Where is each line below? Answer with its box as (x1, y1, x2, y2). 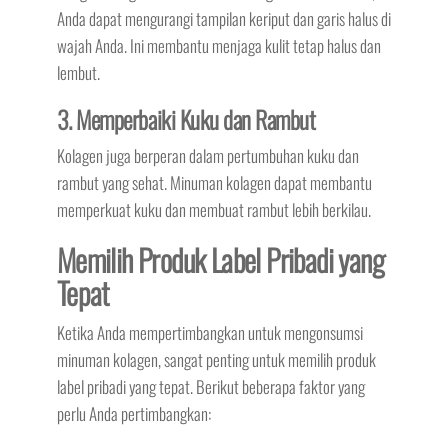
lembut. (56, 60, 100, 86)
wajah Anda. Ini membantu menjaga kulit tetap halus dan (56, 33, 381, 59)
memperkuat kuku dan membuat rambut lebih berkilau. (56, 197, 371, 223)
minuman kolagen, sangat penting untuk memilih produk (56, 347, 376, 373)
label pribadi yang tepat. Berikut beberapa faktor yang (56, 374, 365, 400)
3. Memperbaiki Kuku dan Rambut (56, 101, 316, 138)
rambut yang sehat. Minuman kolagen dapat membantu (56, 170, 372, 196)
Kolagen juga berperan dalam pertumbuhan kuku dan (56, 143, 359, 169)
